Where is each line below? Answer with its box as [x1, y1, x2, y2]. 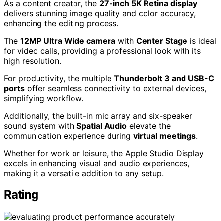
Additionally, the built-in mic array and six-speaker [4, 110, 192, 121]
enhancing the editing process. [4, 18, 118, 28]
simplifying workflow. [4, 93, 83, 103]
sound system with [4, 120, 76, 131]
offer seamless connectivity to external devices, [25, 83, 206, 93]
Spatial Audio [76, 120, 127, 131]
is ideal [187, 36, 216, 46]
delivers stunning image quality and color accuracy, [4, 8, 196, 18]
